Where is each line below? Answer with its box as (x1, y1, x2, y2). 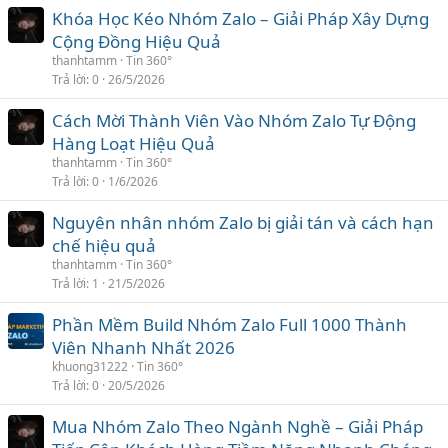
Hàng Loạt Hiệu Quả (52, 132, 215, 155)
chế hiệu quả (52, 234, 156, 257)
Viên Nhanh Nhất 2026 (52, 336, 235, 359)
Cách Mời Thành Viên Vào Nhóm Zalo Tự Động (52, 109, 416, 132)
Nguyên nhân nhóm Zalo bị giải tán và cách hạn (52, 211, 434, 234)
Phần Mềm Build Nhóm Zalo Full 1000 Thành (52, 313, 407, 336)
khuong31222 (52, 358, 128, 375)
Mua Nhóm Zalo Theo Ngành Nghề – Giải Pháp (52, 415, 423, 438)
